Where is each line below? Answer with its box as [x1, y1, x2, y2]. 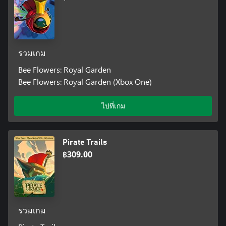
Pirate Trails [63, 138, 107, 146]
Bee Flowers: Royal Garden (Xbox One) [18, 76, 152, 87]
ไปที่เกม [101, 100, 125, 110]
